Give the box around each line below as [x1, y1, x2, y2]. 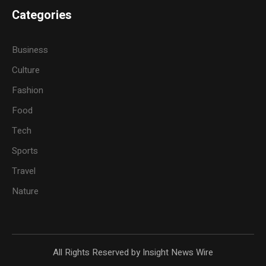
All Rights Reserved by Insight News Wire [53, 246, 213, 259]
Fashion [12, 84, 44, 97]
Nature [12, 185, 39, 198]
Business [12, 43, 49, 57]
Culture [12, 64, 40, 77]
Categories [12, 7, 72, 24]
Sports [12, 144, 39, 158]
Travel [12, 164, 36, 178]
